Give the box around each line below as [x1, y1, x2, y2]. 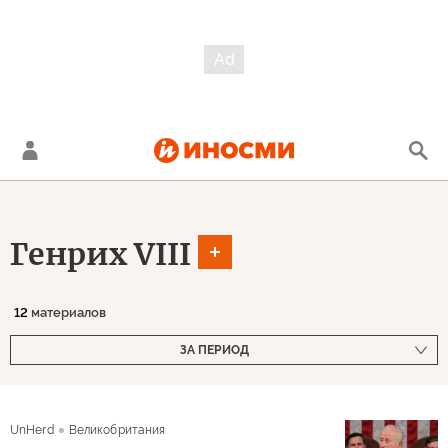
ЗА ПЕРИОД [179, 343, 249, 357]
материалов [28, 305, 106, 320]
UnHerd [10, 423, 54, 437]
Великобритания [68, 423, 166, 437]
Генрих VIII [10, 234, 191, 273]
